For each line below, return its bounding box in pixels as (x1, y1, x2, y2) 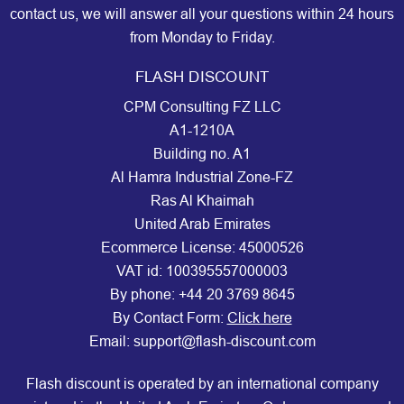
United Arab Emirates (133, 216, 271, 233)
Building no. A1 (153, 146, 251, 162)
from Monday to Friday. (129, 30, 275, 46)
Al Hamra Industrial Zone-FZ (111, 170, 293, 186)
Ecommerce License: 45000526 (100, 240, 304, 256)
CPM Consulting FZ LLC (123, 99, 281, 115)
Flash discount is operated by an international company (25, 376, 379, 392)
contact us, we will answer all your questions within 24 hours (10, 6, 394, 23)
